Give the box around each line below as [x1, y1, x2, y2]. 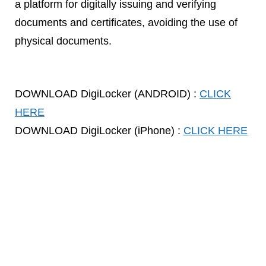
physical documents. [14, 34, 112, 47]
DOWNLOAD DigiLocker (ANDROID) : [14, 87, 199, 100]
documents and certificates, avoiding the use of [14, 15, 237, 28]
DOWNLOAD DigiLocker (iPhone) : [14, 124, 183, 137]
